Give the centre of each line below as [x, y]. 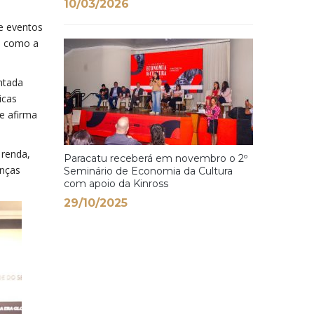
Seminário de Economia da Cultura [148, 171]
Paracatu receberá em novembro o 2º [156, 158]
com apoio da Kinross [116, 184]
